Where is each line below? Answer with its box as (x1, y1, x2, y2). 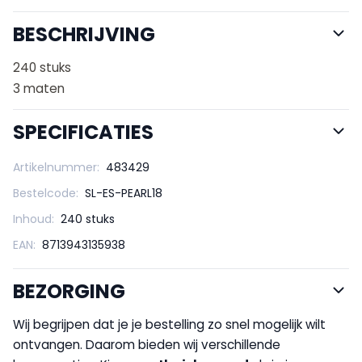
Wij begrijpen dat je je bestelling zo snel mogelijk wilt (13, 315, 326, 333)
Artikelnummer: (13, 158, 99, 175)
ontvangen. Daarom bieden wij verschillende (13, 335, 280, 353)
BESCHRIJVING (13, 20, 155, 48)
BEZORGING (13, 277, 125, 305)
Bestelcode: (13, 184, 78, 201)
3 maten (13, 79, 65, 97)
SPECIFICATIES (13, 118, 154, 145)
